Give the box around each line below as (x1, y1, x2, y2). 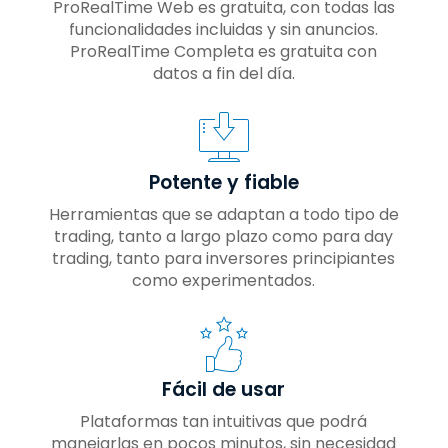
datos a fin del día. (152, 61, 295, 85)
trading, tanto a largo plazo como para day (54, 224, 394, 248)
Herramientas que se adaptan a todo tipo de (48, 202, 399, 226)
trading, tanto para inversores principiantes (52, 246, 396, 270)
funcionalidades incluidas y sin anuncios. (69, 17, 379, 41)
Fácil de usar (162, 375, 286, 403)
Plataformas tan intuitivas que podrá (80, 409, 368, 433)
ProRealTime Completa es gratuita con (70, 39, 378, 63)
